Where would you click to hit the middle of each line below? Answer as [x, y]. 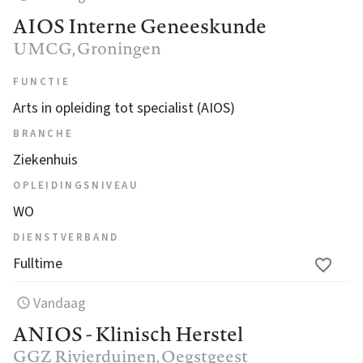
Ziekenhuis [45, 160]
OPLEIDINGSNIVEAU [76, 185]
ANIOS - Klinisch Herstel [128, 333]
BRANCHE [43, 133]
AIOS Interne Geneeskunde [140, 26]
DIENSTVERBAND [66, 237]
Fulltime [38, 263]
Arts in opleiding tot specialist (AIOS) [124, 108]
